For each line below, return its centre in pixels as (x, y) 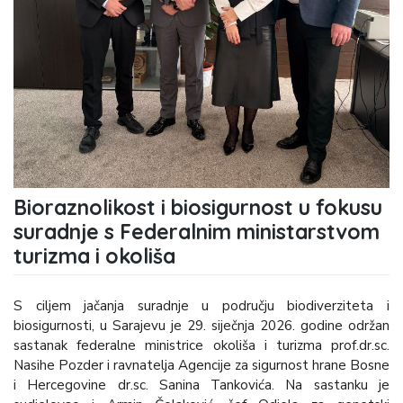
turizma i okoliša (94, 255)
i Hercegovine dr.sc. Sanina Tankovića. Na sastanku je (201, 385)
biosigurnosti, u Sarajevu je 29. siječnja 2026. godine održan (201, 326)
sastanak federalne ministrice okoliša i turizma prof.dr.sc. (201, 346)
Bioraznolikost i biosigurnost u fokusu (198, 207)
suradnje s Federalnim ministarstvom (197, 231)
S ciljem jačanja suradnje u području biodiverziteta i (201, 306)
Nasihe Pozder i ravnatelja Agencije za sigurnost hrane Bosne (201, 366)
